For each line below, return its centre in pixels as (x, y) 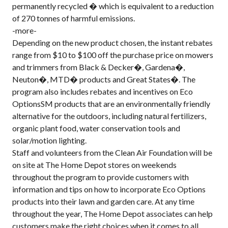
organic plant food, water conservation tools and (96, 128)
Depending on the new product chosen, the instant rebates (112, 42)
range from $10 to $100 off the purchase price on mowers (113, 55)
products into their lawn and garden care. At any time (103, 201)
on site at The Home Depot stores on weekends (94, 165)
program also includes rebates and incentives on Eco (103, 91)
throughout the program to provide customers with (101, 177)
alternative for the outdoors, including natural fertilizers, (109, 116)
